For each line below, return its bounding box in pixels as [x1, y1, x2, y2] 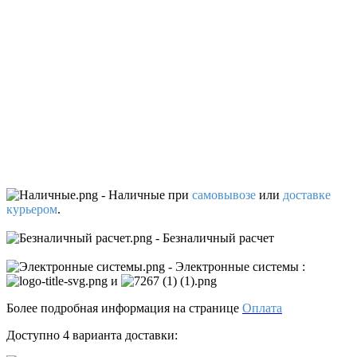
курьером [6, 202, 57, 216]
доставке [283, 187, 331, 202]
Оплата [242, 300, 282, 315]
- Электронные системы [165, 259, 302, 273]
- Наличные [98, 187, 168, 202]
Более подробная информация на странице [6, 300, 242, 315]
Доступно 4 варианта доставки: [6, 328, 178, 342]
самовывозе [192, 187, 256, 202]
